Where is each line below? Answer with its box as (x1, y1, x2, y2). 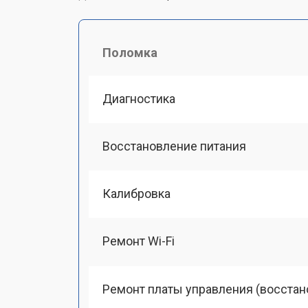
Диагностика (102, 91, 175, 106)
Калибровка (102, 186, 170, 201)
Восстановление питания (102, 138, 246, 153)
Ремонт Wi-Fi (102, 234, 175, 249)
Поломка (102, 45, 157, 60)
